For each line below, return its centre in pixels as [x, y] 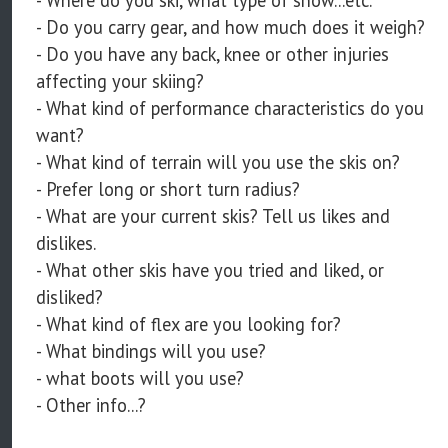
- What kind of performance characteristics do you [230, 108]
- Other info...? [91, 405]
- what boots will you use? [140, 378]
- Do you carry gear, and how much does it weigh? [230, 27]
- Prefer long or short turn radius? [168, 189]
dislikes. [66, 243]
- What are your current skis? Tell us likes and [213, 216]
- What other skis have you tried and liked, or [210, 270]
